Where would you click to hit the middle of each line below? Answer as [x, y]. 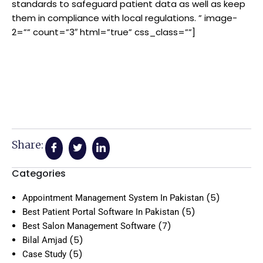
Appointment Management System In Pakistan [113, 198]
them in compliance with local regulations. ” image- [124, 18]
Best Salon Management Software [89, 226]
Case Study [44, 254]
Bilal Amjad [45, 240]
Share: [28, 144]
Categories [39, 173]
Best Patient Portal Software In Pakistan [101, 212]
